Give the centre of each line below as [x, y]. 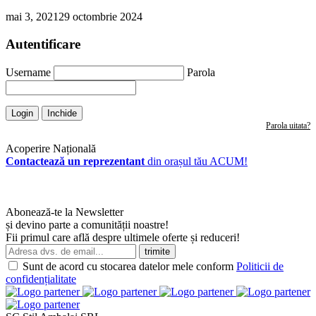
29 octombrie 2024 [101, 17]
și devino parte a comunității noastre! [87, 224]
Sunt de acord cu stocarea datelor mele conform [129, 266]
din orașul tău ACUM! [196, 161]
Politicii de [260, 266]
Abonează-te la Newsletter [65, 212]
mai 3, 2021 [32, 17]
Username [28, 72]
